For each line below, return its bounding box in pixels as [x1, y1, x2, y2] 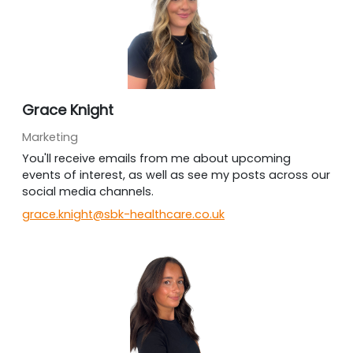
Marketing [22, 129, 78, 145]
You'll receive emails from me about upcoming [22, 150, 291, 166]
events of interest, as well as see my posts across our [22, 167, 330, 183]
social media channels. [22, 184, 157, 199]
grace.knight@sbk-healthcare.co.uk [22, 206, 225, 222]
